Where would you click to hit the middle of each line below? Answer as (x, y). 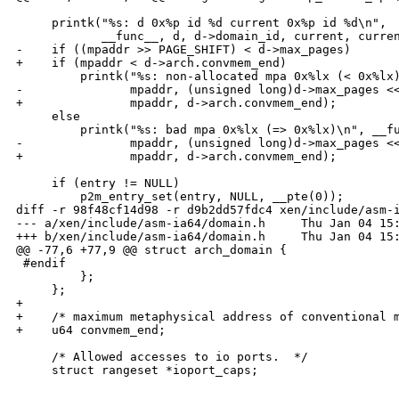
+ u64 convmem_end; (91, 330)
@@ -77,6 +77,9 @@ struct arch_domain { (151, 250)
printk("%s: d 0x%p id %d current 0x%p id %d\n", (201, 23)
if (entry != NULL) (98, 183)
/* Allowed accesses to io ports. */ (162, 357)
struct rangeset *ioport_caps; (137, 370)
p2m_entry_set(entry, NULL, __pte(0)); (180, 197)
